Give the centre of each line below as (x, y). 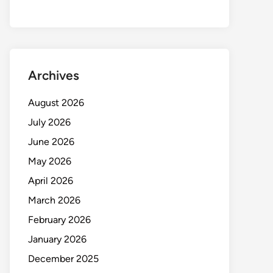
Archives (54, 75)
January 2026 (57, 239)
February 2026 (59, 220)
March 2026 (54, 200)
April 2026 (51, 181)
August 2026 (56, 103)
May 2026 (50, 161)
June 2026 (51, 142)
